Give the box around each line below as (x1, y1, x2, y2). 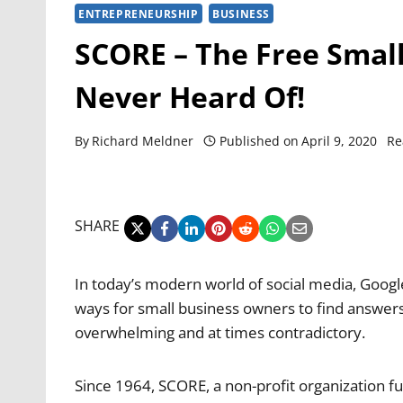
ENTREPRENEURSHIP (78, 6, 199, 22)
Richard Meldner (92, 131, 194, 149)
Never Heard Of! (75, 77, 305, 117)
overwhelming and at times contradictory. (75, 321, 365, 343)
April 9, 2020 (300, 131, 377, 149)
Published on (219, 131, 299, 149)
